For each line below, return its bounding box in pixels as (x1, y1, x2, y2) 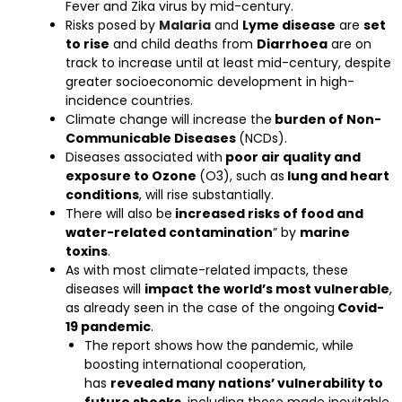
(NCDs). (239, 129, 287, 147)
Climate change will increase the (66, 110, 272, 128)
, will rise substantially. (139, 186, 274, 204)
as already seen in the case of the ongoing (66, 299, 335, 317)
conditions (66, 186, 139, 204)
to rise (66, 35, 109, 53)
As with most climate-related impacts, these (66, 261, 348, 279)
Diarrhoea (257, 35, 328, 53)
